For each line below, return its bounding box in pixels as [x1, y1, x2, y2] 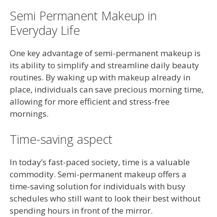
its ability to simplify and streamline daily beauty [10, 59, 199, 71]
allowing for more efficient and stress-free [10, 95, 170, 107]
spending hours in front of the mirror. [10, 205, 153, 216]
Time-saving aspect [10, 131, 112, 147]
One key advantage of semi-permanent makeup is [10, 47, 201, 59]
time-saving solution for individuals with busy [10, 181, 186, 192]
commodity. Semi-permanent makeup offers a [10, 169, 186, 180]
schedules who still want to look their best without [10, 193, 201, 204]
